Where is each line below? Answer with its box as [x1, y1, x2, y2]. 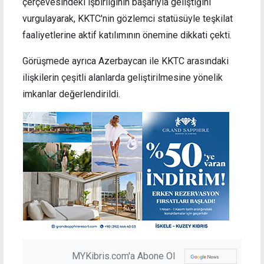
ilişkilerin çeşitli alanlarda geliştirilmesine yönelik [22, 72, 223, 84]
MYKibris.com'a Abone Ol [72, 250, 175, 262]
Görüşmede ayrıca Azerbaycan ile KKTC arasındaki [22, 55, 229, 67]
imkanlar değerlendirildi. [22, 88, 120, 100]
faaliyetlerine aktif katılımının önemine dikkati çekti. [22, 29, 232, 41]
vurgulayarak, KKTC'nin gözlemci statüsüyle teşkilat [22, 13, 233, 25]
